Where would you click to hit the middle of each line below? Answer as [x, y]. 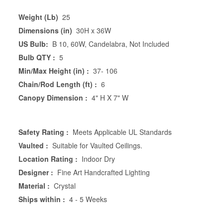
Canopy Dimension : [53, 97]
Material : [34, 185]
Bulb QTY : [37, 57]
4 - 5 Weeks [88, 199]
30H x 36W [93, 30]
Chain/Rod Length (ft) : [58, 84]
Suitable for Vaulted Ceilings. [97, 145]
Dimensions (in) [45, 30]
